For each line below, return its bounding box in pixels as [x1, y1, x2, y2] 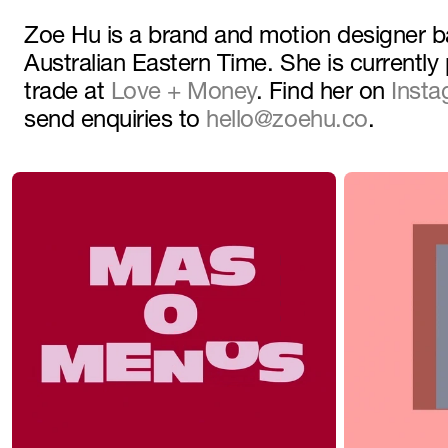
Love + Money [110, 82, 256, 106]
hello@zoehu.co [206, 110, 368, 134]
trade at [24, 82, 111, 106]
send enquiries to [24, 110, 207, 134]
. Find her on [255, 82, 392, 106]
